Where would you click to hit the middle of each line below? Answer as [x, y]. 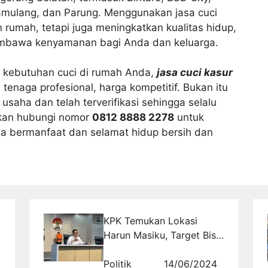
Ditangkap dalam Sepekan [163, 249]
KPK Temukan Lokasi [151, 220]
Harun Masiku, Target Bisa [163, 235]
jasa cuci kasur [195, 73]
